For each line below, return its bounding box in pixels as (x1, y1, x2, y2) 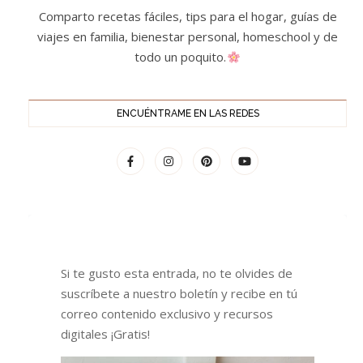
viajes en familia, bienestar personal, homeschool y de (37, 28, 338, 45)
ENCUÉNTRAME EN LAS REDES (116, 108, 259, 119)
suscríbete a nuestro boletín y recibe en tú (61, 285, 297, 301)
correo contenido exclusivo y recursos (61, 305, 273, 322)
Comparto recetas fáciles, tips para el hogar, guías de (38, 8, 337, 24)
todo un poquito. (135, 49, 227, 65)
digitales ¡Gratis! (61, 326, 150, 342)
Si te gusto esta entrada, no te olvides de (61, 265, 293, 281)
